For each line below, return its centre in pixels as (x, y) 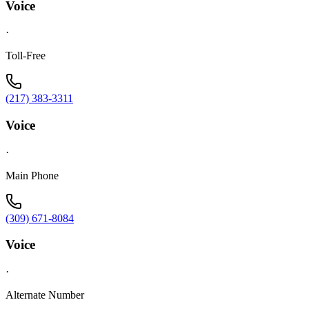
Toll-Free (26, 56)
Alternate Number (45, 295)
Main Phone (32, 175)
